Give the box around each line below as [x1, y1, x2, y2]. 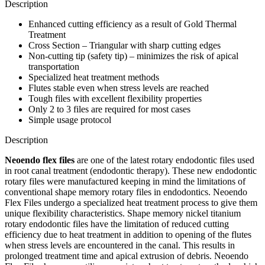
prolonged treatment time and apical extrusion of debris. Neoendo [5, 250, 248, 261]
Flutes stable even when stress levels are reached [28, 82, 209, 93]
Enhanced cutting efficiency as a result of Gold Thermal [28, 18, 237, 29]
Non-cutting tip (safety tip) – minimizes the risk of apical [28, 50, 238, 61]
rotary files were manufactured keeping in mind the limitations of [5, 176, 245, 186]
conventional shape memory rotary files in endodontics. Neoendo [5, 186, 247, 197]
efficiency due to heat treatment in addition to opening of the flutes [5, 229, 251, 240]
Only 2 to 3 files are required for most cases [28, 104, 190, 114]
